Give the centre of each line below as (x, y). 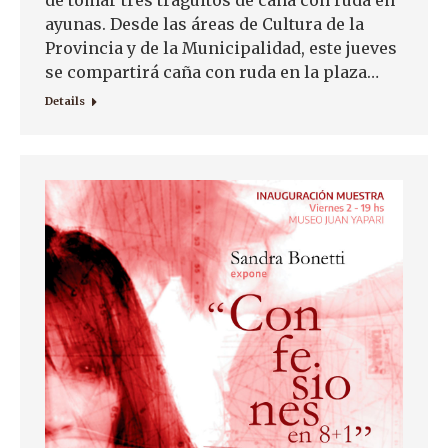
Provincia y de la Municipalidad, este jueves (221, 48)
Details (65, 101)
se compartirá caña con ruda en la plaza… (212, 72)
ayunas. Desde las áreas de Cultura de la (204, 24)
